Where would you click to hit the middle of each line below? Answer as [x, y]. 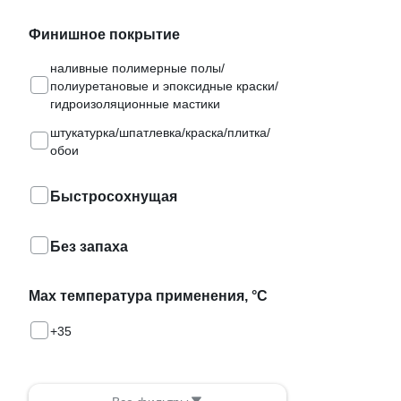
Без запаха [89, 247]
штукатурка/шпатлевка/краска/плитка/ [160, 132]
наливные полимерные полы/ [137, 68]
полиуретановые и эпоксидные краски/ [164, 86]
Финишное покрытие [104, 34]
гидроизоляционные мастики [135, 104]
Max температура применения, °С [148, 296]
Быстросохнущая [114, 196]
